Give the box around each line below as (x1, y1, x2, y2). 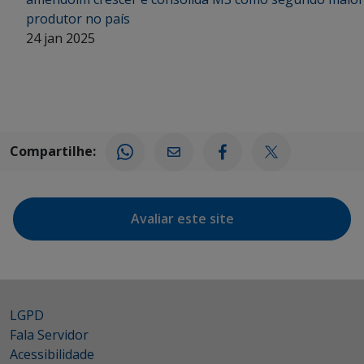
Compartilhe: (10, 141, 96, 160)
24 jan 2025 (26, 29, 95, 48)
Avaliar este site (130, 210, 234, 228)
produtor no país (26, 10, 130, 28)
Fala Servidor (10, 326, 89, 344)
